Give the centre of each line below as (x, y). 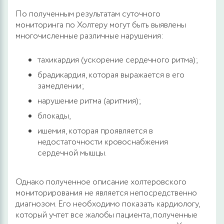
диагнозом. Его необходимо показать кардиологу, (107, 204)
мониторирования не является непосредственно (106, 193)
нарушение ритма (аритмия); (89, 101)
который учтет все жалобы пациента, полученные (106, 215)
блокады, (54, 116)
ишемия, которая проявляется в (95, 131)
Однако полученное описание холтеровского (101, 182)
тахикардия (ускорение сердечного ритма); (118, 60)
